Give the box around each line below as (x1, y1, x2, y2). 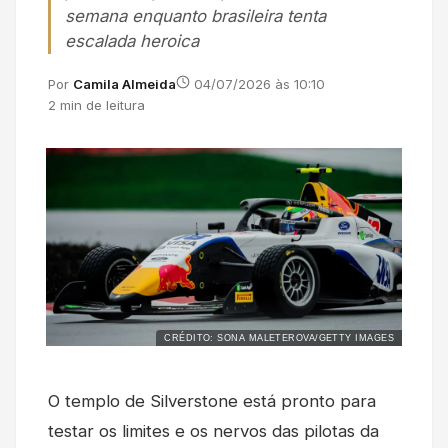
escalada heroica (65, 31, 199, 52)
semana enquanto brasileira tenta (65, 6, 326, 27)
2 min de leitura (48, 97, 145, 114)
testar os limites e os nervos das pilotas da (48, 420, 379, 441)
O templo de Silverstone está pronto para (48, 390, 376, 411)
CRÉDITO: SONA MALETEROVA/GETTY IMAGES (164, 332, 394, 343)
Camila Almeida (73, 76, 176, 93)
